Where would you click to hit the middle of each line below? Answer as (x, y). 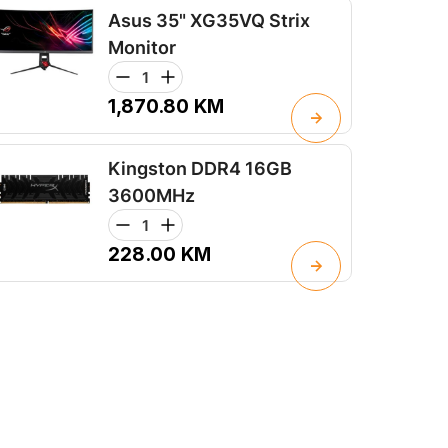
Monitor (142, 48)
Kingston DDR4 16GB (200, 169)
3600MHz (151, 196)
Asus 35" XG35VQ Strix (209, 21)
